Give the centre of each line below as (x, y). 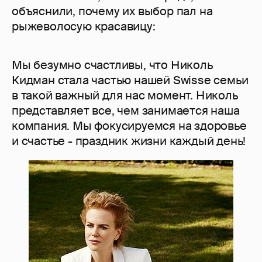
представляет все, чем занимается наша (126, 111)
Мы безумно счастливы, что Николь (112, 65)
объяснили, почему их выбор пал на (112, 11)
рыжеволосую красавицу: (84, 27)
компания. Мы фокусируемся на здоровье (129, 126)
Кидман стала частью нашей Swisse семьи (130, 80)
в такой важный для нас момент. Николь (125, 96)
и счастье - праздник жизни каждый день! (129, 141)
